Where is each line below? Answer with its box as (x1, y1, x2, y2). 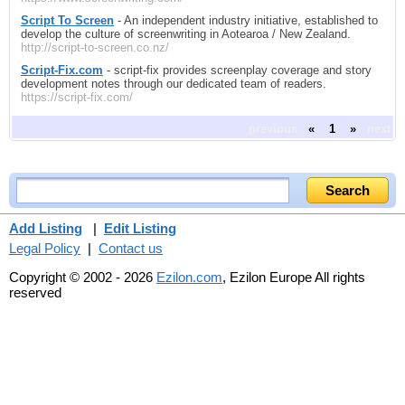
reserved (9, 284, 61, 300)
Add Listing (9, 220, 82, 236)
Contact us (99, 240, 163, 256)
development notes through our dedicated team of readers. (21, 76, 326, 90)
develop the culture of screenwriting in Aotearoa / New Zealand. (21, 26, 351, 41)
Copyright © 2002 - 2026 (9, 268, 156, 285)
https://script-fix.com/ (21, 89, 133, 104)
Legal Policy (9, 240, 80, 256)
